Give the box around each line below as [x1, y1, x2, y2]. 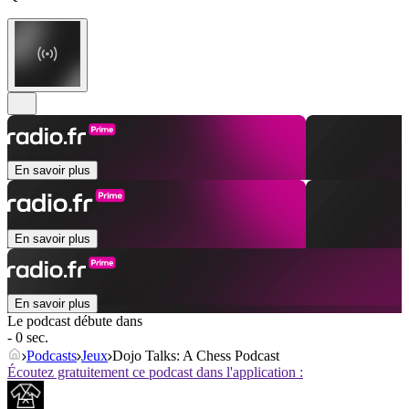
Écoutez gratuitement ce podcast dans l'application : [7, 364, 303, 381]
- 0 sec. [7, 330, 48, 346]
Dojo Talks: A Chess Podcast [112, 348, 279, 364]
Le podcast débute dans [7, 313, 142, 330]
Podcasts [26, 348, 77, 364]
